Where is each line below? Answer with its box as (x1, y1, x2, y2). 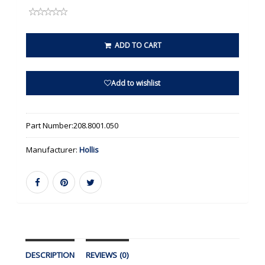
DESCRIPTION (25, 250, 75, 261)
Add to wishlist (111, 78, 161, 89)
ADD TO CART (112, 40, 161, 51)
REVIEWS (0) (86, 250, 130, 261)
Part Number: (26, 120, 74, 131)
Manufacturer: (26, 144, 80, 156)
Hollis (79, 144, 99, 156)
